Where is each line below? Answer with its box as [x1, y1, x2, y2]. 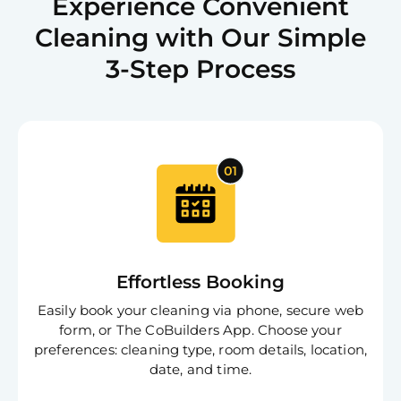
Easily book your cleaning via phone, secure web [37, 302, 364, 320]
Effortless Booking [116, 271, 285, 294]
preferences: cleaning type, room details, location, [33, 341, 368, 359]
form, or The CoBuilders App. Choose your [59, 321, 342, 339]
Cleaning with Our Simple [35, 22, 366, 54]
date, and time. [149, 361, 252, 379]
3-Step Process [106, 54, 295, 85]
